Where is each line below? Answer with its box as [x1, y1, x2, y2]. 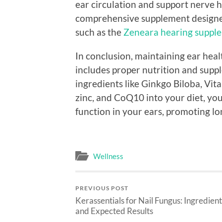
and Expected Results [75, 206, 153, 217]
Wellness [93, 152, 123, 161]
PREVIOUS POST [75, 184, 128, 192]
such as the [75, 26, 123, 38]
